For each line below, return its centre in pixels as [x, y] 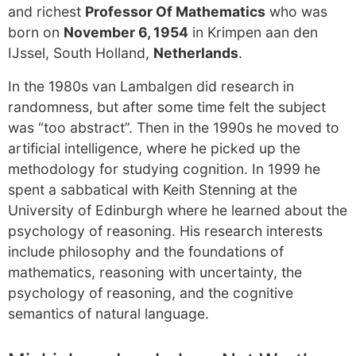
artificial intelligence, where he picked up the [154, 148]
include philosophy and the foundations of [146, 252]
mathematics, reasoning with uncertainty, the [155, 272]
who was [296, 12]
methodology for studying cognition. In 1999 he [164, 169]
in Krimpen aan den [253, 32]
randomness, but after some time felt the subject [167, 107]
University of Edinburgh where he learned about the [178, 210]
